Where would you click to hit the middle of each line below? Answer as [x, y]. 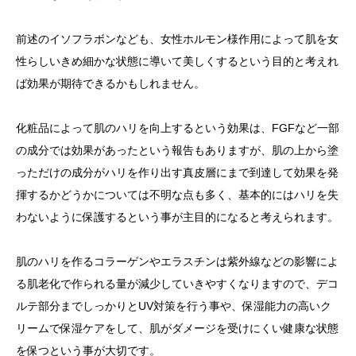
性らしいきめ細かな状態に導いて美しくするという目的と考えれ [177, 61]
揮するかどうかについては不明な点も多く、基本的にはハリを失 [177, 194]
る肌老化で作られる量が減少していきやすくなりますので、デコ [177, 283]
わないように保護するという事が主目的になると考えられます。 [177, 217]
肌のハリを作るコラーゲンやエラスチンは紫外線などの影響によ [177, 261]
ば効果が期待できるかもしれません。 [110, 83]
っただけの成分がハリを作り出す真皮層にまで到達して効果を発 [177, 172]
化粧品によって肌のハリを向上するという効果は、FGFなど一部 [178, 128]
